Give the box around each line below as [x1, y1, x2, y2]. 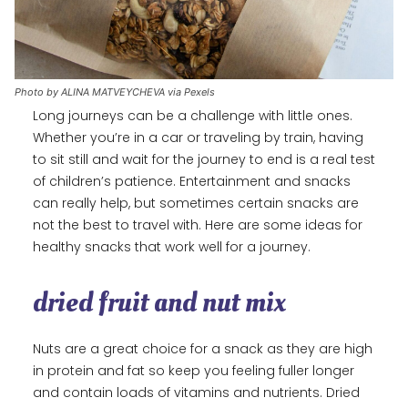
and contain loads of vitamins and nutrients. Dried [33, 383, 360, 403]
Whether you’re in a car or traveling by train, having [33, 128, 363, 148]
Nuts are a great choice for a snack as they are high [33, 340, 372, 359]
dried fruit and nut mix [33, 282, 286, 323]
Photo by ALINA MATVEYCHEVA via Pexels [15, 86, 215, 99]
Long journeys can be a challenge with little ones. [33, 107, 352, 126]
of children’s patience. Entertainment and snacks [33, 172, 351, 191]
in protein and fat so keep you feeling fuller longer [33, 362, 354, 381]
